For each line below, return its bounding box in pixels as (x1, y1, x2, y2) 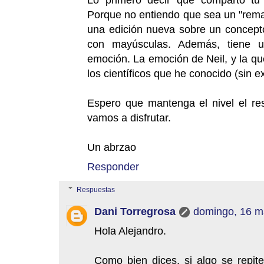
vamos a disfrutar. (87, 111, 171, 124)
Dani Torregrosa (94, 204, 176, 217)
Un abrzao (87, 140, 136, 153)
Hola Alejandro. (94, 224, 166, 237)
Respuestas (77, 185, 115, 194)
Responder (87, 160, 139, 173)
